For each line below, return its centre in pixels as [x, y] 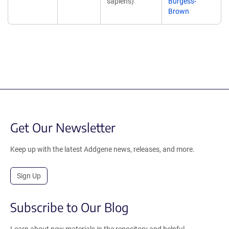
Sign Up [29, 176]
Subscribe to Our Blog [70, 207]
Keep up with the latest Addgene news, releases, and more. [102, 149]
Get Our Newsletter [63, 127]
